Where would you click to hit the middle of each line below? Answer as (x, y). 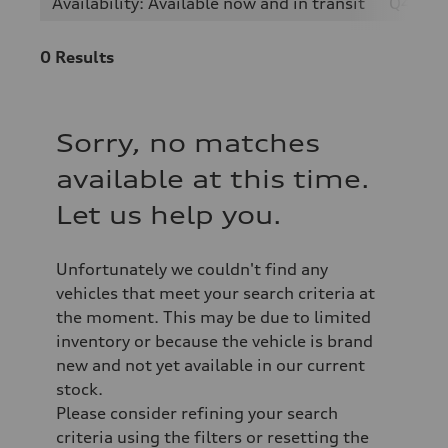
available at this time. (213, 179)
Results (84, 57)
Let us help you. (169, 215)
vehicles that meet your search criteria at (215, 293)
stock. (79, 389)
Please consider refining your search (197, 413)
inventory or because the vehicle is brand (214, 341)
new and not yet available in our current (210, 365)
